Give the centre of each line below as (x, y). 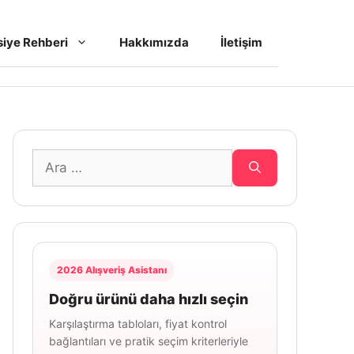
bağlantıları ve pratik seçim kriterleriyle (149, 341)
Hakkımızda (154, 42)
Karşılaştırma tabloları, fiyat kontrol (138, 324)
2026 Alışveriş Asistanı (112, 270)
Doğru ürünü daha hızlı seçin (149, 299)
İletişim (241, 42)
